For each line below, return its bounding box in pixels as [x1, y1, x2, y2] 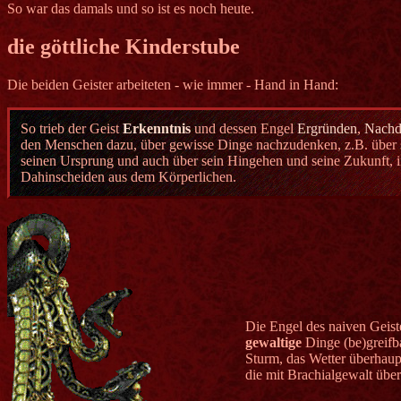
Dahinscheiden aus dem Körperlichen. [21, 168, 236, 184]
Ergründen [297, 120, 357, 136]
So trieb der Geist [21, 120, 123, 136]
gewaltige [244, 334, 302, 350]
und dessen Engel [191, 120, 297, 136]
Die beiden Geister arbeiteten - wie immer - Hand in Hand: [7, 76, 338, 92]
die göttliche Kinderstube [7, 34, 240, 58]
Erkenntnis [123, 120, 191, 136]
